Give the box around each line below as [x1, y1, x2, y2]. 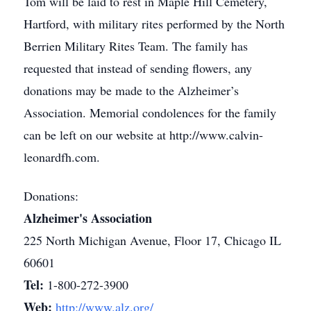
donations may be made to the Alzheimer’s [24, 82, 239, 99]
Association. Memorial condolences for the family [24, 104, 276, 121]
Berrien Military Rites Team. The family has [24, 37, 248, 54]
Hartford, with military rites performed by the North [24, 15, 285, 32]
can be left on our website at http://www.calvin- [24, 126, 263, 143]
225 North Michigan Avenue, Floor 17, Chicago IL [24, 232, 281, 249]
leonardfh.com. [24, 149, 100, 165]
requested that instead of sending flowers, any [24, 60, 252, 76]
